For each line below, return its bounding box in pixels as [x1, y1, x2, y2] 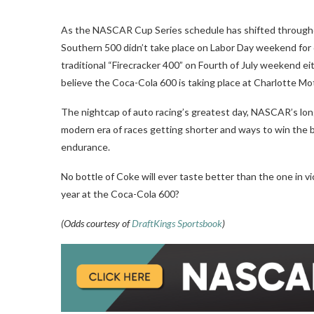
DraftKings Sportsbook [132, 217, 222, 229]
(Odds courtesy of [61, 217, 130, 229]
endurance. [61, 140, 110, 153]
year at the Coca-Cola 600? [61, 187, 179, 200]
